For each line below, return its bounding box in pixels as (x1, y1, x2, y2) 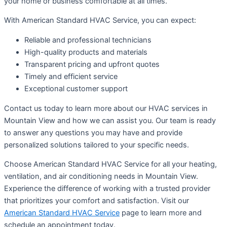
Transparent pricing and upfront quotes (24, 60, 160, 69)
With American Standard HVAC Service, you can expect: (4, 16, 196, 25)
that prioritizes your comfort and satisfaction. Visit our (4, 196, 189, 206)
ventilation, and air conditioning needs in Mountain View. (4, 172, 198, 181)
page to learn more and (120, 208, 202, 218)
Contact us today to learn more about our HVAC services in (4, 103, 208, 113)
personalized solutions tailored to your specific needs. (4, 140, 189, 149)
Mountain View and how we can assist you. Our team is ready (4, 116, 216, 125)
